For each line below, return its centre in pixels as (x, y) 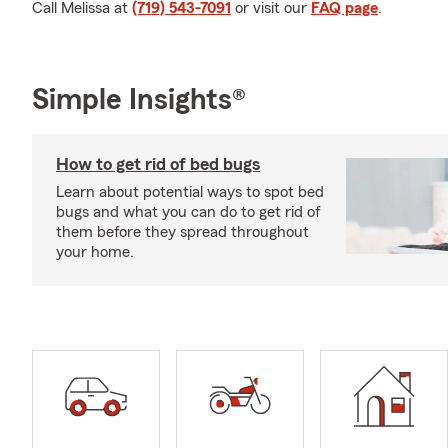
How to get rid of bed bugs (158, 164)
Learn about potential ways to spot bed (190, 192)
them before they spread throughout (182, 232)
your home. (95, 252)
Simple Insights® (139, 100)
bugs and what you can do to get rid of (188, 212)
